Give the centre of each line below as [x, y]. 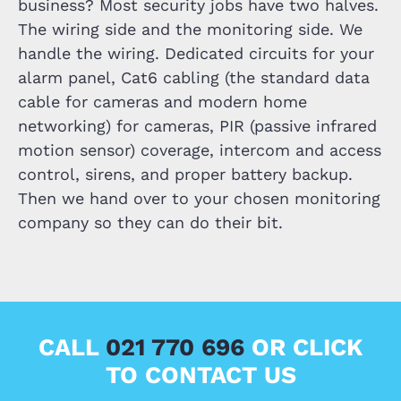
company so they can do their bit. [150, 222]
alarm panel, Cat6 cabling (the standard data [193, 77]
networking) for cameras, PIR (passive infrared [197, 126]
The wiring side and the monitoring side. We [190, 29]
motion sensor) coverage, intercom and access [199, 150]
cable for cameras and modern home [162, 102]
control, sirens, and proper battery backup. [185, 174]
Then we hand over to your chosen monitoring [199, 198]
